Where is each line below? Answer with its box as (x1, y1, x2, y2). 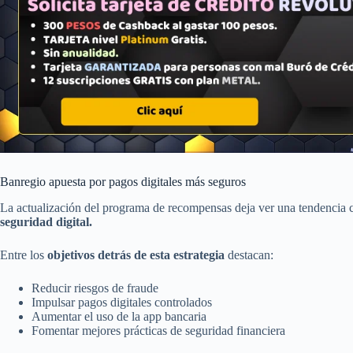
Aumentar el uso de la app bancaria (32, 309, 206, 323)
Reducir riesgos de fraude (32, 281, 158, 295)
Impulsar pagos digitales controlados (32, 295, 212, 309)
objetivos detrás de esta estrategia (47, 247, 225, 262)
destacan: (225, 247, 273, 262)
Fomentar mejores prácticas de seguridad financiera (32, 323, 285, 337)
